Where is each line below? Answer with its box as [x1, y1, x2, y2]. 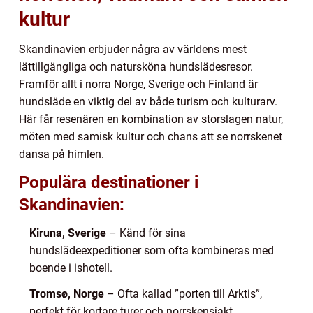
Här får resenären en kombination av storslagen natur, [19, 112, 283, 126]
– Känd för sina [106, 226, 186, 240]
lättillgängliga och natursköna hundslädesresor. [19, 59, 253, 73]
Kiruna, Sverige [29, 226, 106, 240]
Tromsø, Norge [29, 286, 104, 300]
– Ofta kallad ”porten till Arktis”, [104, 286, 262, 300]
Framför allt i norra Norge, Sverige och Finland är [19, 77, 258, 91]
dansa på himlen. [19, 147, 104, 161]
